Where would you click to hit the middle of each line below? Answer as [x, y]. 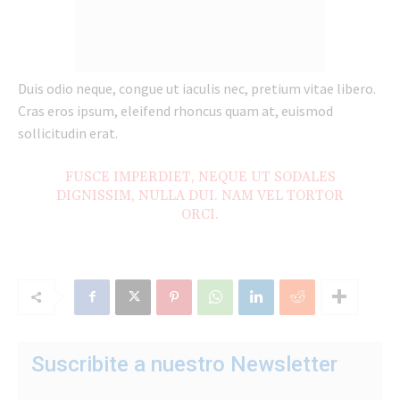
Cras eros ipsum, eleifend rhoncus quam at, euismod [175, 110]
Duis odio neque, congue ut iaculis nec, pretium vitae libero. [197, 88]
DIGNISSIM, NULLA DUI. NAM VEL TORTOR [200, 196]
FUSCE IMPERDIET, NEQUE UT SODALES [200, 177]
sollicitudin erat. [68, 133]
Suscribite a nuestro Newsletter [184, 364]
